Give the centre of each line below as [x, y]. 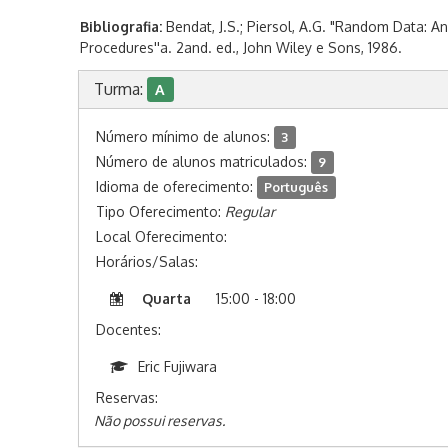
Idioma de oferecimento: [176, 186]
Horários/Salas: [146, 261]
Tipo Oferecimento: [160, 211]
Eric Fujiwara [177, 366]
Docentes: [128, 329]
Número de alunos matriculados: [203, 161]
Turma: [120, 89]
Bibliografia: [120, 26]
